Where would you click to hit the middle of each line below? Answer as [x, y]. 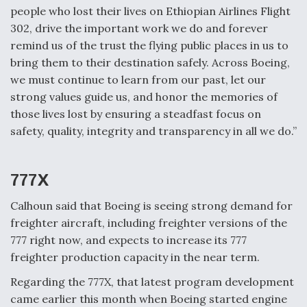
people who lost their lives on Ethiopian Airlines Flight [150, 11]
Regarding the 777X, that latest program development [152, 281]
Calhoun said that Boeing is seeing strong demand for [151, 205]
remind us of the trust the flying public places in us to [149, 45]
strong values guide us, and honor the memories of [144, 96]
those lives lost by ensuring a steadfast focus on [136, 113]
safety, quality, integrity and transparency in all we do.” [153, 131]
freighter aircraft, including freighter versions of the [149, 222]
